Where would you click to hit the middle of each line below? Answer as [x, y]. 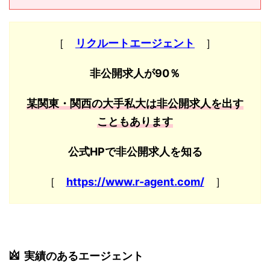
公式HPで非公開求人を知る [135, 152]
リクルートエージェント [135, 43]
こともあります [135, 122]
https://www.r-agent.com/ [135, 182]
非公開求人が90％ [135, 74]
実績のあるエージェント [84, 256]
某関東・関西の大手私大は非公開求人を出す [135, 104]
